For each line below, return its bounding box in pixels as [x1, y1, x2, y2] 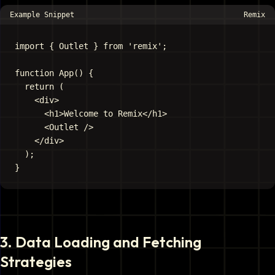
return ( [15, 82, 64, 91]
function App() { [15, 68, 93, 78]
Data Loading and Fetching [15, 233, 201, 251]
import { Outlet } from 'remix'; [15, 41, 167, 51]
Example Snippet [10, 10, 74, 19]
